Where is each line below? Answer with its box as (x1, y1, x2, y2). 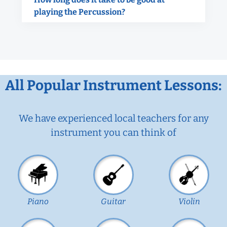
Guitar (101, 196, 126, 206)
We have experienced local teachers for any (18, 112, 209, 124)
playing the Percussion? (34, 7, 125, 17)
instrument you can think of (51, 126, 176, 138)
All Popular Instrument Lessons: (5, 77, 222, 94)
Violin (178, 196, 200, 206)
